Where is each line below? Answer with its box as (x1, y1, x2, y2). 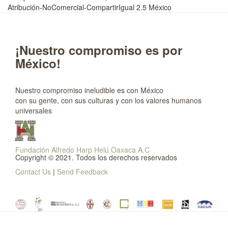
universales (15, 105, 52, 116)
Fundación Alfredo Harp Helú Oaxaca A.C (15, 145, 150, 155)
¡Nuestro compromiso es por (15, 41, 182, 59)
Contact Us (15, 166, 51, 177)
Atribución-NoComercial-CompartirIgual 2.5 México (8, 2, 172, 12)
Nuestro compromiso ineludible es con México (15, 85, 163, 95)
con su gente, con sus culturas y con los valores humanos (15, 95, 202, 105)
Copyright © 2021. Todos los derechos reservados (15, 152, 177, 162)
